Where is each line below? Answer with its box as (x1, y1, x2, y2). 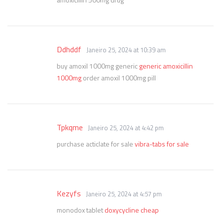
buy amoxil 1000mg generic (57, 61, 139, 71)
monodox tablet (57, 205, 105, 215)
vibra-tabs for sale (135, 139, 189, 149)
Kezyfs (57, 187, 81, 199)
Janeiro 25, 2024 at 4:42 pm (88, 123, 164, 133)
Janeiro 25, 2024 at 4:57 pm (86, 189, 162, 199)
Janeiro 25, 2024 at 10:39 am (86, 45, 166, 55)
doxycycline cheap (105, 205, 159, 215)
